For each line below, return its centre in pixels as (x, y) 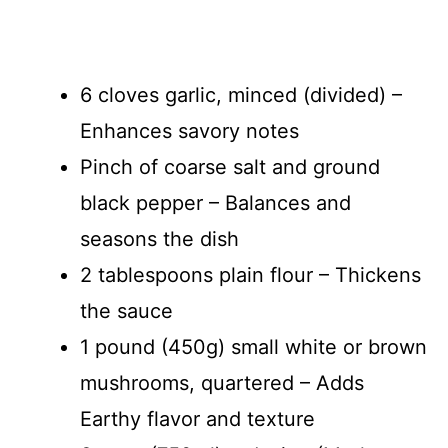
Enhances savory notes (189, 130)
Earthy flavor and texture (197, 418)
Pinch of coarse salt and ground (230, 166)
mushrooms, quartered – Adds (222, 382)
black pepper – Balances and (215, 202)
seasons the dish (159, 238)
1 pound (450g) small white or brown (253, 346)
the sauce (126, 310)
